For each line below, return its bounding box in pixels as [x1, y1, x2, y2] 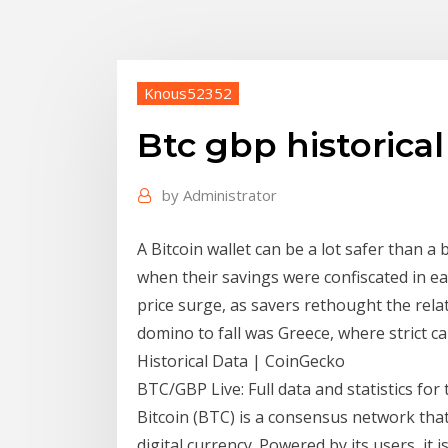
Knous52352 [144, 82, 232, 103]
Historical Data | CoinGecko [137, 349, 345, 372]
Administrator [183, 185, 277, 206]
